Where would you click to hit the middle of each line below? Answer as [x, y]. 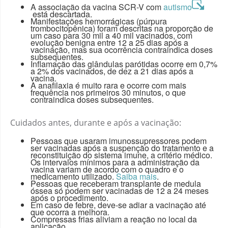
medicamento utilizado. [73, 176]
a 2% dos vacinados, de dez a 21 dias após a [112, 71]
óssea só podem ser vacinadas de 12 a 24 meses [120, 190]
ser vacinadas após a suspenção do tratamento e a [122, 148]
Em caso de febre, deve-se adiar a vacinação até [118, 205]
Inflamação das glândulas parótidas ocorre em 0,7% [124, 64]
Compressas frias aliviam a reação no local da [114, 219]
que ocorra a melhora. [70, 212]
